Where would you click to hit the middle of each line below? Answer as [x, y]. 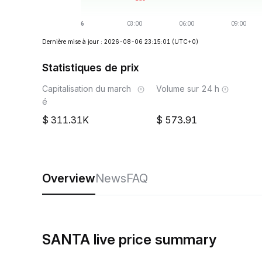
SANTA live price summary [129, 239]
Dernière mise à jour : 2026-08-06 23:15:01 [106, 42]
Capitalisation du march [87, 89]
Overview [69, 178]
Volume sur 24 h [188, 89]
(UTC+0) [185, 42]
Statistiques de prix [91, 68]
